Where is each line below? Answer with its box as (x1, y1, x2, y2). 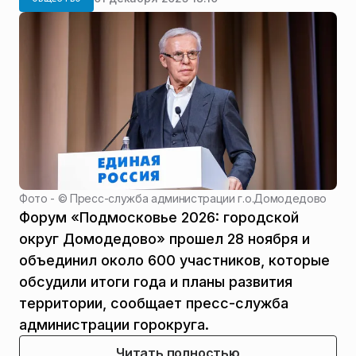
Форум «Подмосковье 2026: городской (19, 209, 299, 226)
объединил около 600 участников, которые (19, 252, 330, 269)
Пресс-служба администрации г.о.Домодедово (70, 192, 327, 206)
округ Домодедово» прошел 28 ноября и (19, 230, 310, 248)
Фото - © (19, 192, 71, 206)
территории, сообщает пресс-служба (19, 295, 288, 312)
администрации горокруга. (19, 316, 209, 334)
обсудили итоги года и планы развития (19, 273, 292, 291)
